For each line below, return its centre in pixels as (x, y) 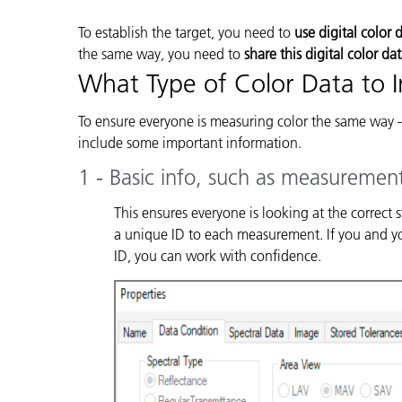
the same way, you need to (161, 53)
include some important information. (190, 142)
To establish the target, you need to (186, 32)
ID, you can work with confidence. (218, 255)
